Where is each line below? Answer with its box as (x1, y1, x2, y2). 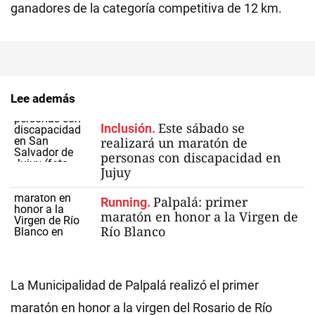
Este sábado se (158, 120, 245, 136)
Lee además (11, 91, 75, 105)
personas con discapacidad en (101, 149, 281, 166)
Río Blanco (101, 223, 165, 240)
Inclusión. (101, 121, 155, 136)
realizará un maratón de (101, 134, 247, 151)
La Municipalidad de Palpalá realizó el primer (11, 278, 259, 292)
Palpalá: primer (153, 193, 247, 210)
